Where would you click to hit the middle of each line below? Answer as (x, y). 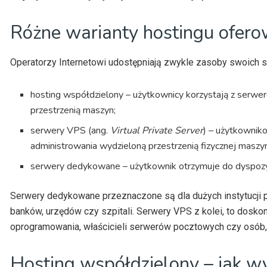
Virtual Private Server (157, 131)
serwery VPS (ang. (71, 131)
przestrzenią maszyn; (73, 110)
